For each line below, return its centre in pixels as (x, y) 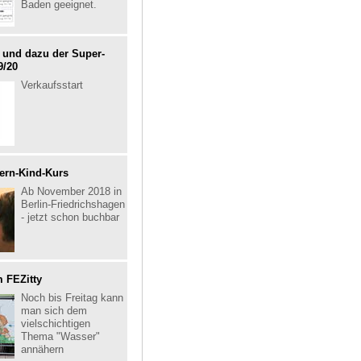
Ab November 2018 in (71, 191)
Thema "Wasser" (60, 336)
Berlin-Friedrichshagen (73, 204)
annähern (42, 349)
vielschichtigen (56, 324)
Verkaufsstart (52, 85)
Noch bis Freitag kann (72, 298)
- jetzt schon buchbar (70, 217)
